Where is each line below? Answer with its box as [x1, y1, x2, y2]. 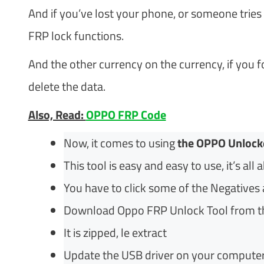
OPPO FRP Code [85, 105, 166, 124]
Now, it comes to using [63, 133, 177, 152]
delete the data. [28, 77, 105, 95]
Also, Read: [28, 105, 86, 124]
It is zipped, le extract [63, 223, 167, 242]
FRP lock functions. [28, 26, 124, 45]
